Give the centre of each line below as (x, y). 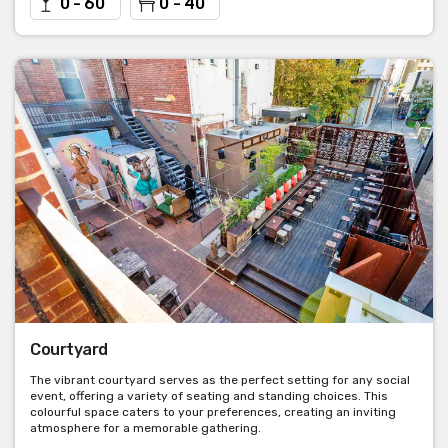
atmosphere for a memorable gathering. (145, 428)
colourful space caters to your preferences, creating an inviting (213, 412)
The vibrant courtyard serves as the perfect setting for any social (220, 380)
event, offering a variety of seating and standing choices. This (209, 396)
